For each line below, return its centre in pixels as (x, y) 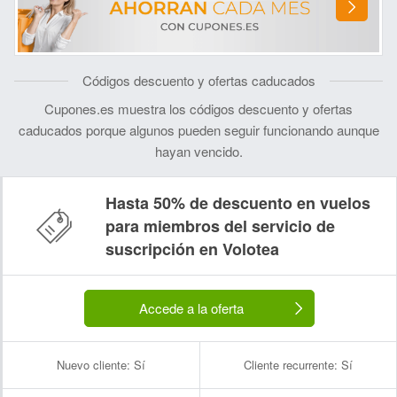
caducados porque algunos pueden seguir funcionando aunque (198, 130)
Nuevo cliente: (93, 365)
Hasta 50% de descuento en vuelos (238, 203)
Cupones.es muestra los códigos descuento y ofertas (198, 109)
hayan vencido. (198, 151)
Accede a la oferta (191, 308)
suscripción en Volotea (192, 249)
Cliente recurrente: (290, 365)
